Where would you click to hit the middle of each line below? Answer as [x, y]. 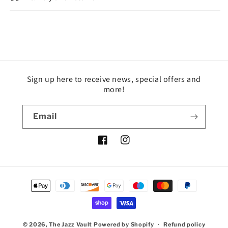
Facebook [116, 146]
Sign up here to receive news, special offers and [114, 79]
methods [35, 195]
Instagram [139, 146]
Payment [35, 181]
